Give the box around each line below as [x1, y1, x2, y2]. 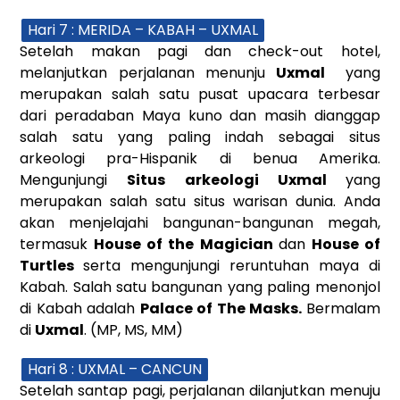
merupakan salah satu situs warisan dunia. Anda [20, 190, 380, 212]
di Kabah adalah [20, 297, 140, 319]
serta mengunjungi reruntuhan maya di [83, 254, 380, 276]
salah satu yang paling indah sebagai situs [20, 126, 380, 147]
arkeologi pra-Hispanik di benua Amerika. [20, 147, 380, 169]
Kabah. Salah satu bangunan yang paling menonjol [20, 276, 380, 297]
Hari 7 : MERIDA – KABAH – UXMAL [28, 19, 259, 40]
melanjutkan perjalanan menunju [20, 62, 277, 83]
